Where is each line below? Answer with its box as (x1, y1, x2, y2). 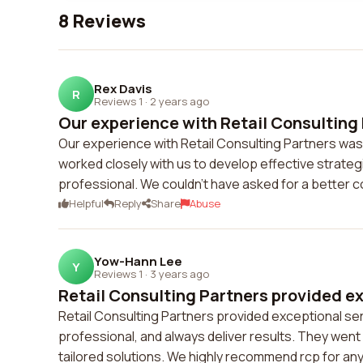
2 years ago (150, 93, 209, 109)
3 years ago (150, 266, 209, 281)
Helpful (69, 196, 104, 211)
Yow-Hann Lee (94, 252, 182, 270)
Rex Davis (94, 79, 152, 97)
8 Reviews (58, 9, 146, 33)
